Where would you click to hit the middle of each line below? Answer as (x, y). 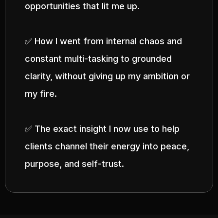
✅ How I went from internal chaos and (103, 41)
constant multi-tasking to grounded (98, 59)
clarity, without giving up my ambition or (107, 76)
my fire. (41, 94)
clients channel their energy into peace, (107, 146)
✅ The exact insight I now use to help (102, 129)
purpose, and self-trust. (74, 164)
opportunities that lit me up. (82, 6)
